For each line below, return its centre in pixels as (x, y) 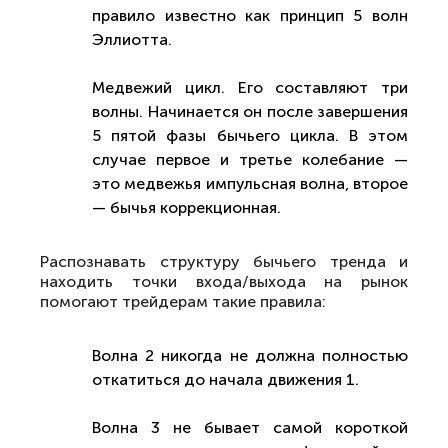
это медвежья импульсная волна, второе (250, 183)
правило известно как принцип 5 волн (250, 15)
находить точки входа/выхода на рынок (224, 281)
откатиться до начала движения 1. (225, 379)
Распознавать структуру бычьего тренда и (224, 261)
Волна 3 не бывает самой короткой (250, 427)
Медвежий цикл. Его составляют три (250, 87)
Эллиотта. (132, 39)
